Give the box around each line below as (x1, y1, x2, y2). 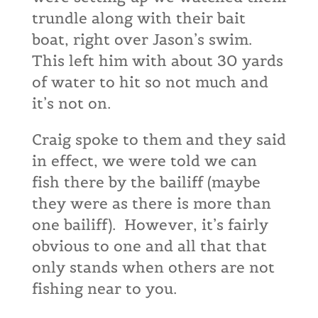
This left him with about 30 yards (31, 51, 283, 70)
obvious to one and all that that (31, 236, 267, 256)
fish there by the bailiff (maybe (31, 172, 261, 192)
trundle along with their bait (31, 9, 246, 28)
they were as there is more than (31, 194, 271, 213)
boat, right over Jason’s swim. (31, 30, 256, 49)
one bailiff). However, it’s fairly (31, 215, 268, 234)
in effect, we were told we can (31, 151, 257, 170)
